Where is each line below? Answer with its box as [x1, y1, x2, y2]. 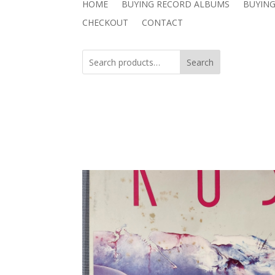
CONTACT [142, 16, 184, 28]
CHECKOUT [82, 16, 129, 28]
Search [187, 56, 214, 69]
